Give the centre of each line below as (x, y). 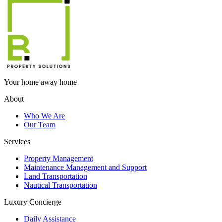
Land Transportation (55, 176)
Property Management (58, 158)
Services (17, 141)
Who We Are (44, 115)
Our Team (40, 124)
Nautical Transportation (60, 185)
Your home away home (40, 82)
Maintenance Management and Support (85, 167)
